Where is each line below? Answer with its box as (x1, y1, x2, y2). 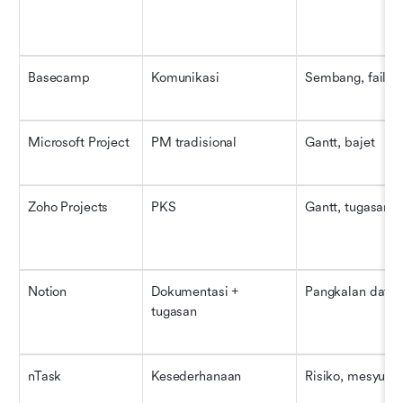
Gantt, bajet (305, 134, 375, 150)
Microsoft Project (28, 134, 130, 150)
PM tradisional (151, 134, 237, 150)
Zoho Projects (28, 199, 109, 215)
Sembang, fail (305, 69, 387, 85)
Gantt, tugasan (305, 199, 391, 215)
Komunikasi (151, 69, 219, 85)
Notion (28, 283, 67, 300)
